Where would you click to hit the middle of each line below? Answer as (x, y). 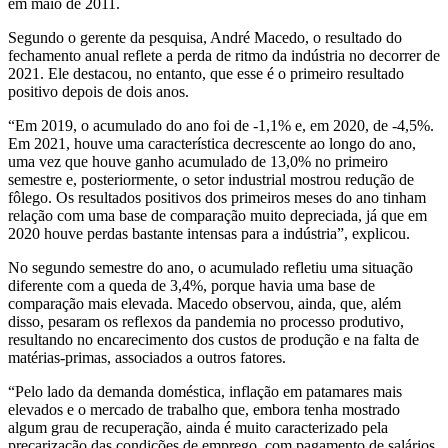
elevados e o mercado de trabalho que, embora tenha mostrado (204, 409)
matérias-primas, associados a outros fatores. (149, 357)
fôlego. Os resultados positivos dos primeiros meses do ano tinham (217, 197)
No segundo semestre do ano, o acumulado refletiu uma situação (210, 267)
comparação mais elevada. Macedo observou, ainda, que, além (204, 303)
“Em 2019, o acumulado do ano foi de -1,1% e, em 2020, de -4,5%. (221, 125)
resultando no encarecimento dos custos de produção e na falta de (213, 339)
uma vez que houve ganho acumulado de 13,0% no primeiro (198, 161)
